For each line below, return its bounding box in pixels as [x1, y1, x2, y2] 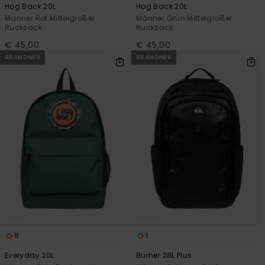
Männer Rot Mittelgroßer [5, 12, 95, 23]
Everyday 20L [5, 250, 54, 260]
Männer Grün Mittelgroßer [136, 12, 232, 23]
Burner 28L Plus [136, 250, 192, 260]
